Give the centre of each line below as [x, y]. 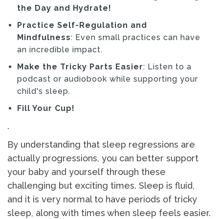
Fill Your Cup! [46, 109]
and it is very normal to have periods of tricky [102, 199]
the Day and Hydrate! [64, 8]
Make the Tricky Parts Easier [80, 67]
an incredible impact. [60, 50]
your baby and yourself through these [87, 172]
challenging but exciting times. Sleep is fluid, [101, 186]
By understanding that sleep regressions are [101, 145]
